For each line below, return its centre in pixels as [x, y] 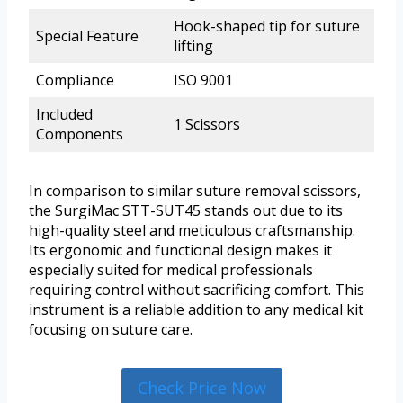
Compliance [75, 81]
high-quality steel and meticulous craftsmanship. [192, 231]
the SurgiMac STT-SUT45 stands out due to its [186, 211]
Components [80, 134]
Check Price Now [201, 387]
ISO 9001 [203, 81]
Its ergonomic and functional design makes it [180, 251]
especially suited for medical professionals [171, 270]
